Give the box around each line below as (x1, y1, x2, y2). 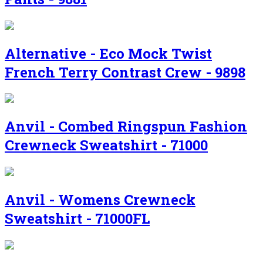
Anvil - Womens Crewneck (5, 190, 195, 210)
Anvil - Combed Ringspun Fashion (5, 117, 247, 136)
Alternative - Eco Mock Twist (5, 43, 212, 63)
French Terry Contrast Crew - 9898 (5, 62, 245, 82)
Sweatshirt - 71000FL (5, 209, 150, 228)
